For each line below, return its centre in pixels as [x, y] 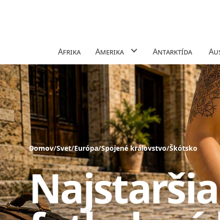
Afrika [69, 52]
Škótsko [184, 148]
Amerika [109, 52]
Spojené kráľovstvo [134, 148]
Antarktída [173, 52]
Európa [86, 148]
